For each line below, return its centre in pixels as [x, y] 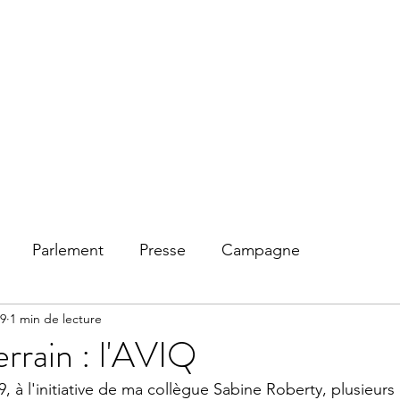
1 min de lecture [56, 318]
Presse [162, 250]
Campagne [261, 250]
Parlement [68, 250]
